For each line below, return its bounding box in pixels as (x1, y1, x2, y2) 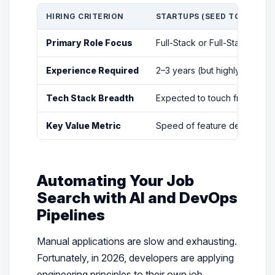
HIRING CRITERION (45, 11, 124, 21)
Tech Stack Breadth (45, 92, 134, 103)
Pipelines (36, 205, 105, 224)
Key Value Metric (45, 120, 121, 131)
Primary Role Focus (45, 37, 133, 48)
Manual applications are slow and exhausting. (36, 235, 237, 248)
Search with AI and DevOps (36, 188, 238, 207)
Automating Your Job (36, 171, 194, 190)
